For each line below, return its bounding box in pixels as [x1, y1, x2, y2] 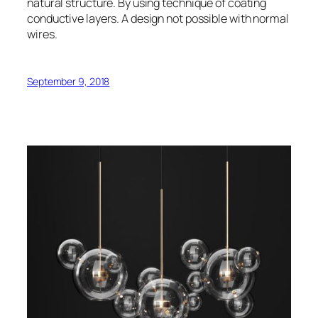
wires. [27, 26, 57, 42]
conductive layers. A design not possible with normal [27, 10, 289, 26]
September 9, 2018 [27, 74, 110, 88]
